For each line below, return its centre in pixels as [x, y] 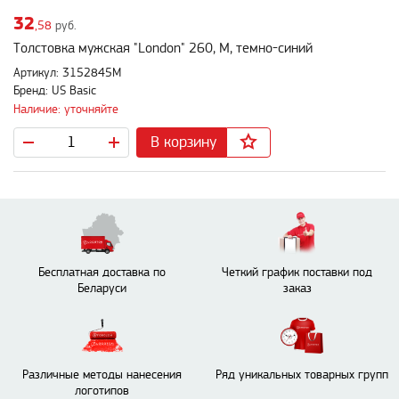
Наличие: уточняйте [66, 109]
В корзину [183, 142]
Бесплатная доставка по [102, 272]
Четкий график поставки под [297, 272]
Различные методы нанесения [102, 375]
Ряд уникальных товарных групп [301, 375]
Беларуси [102, 288]
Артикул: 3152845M [67, 73]
